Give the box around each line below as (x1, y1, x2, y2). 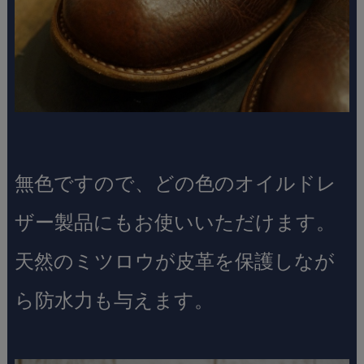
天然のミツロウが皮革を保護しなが (14, 250, 335, 273)
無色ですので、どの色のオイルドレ (14, 172, 336, 195)
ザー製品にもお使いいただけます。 (14, 211, 336, 234)
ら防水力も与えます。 (14, 289, 214, 312)
